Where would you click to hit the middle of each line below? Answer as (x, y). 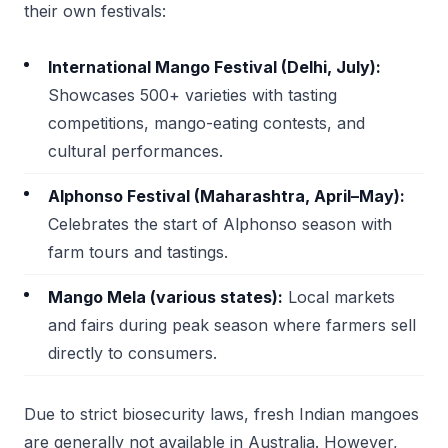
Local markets (339, 297)
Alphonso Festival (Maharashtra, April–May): (226, 196)
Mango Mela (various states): (165, 297)
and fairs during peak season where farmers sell (232, 325)
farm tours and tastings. (138, 252)
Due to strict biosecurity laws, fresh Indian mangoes (221, 414)
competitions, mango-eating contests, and (206, 123)
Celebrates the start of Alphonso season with (220, 224)
